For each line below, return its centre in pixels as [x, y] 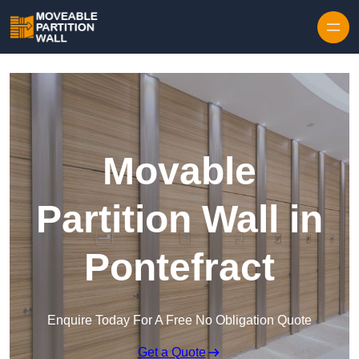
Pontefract [179, 268]
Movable [179, 171]
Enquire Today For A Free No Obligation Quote [179, 321]
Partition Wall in [179, 220]
